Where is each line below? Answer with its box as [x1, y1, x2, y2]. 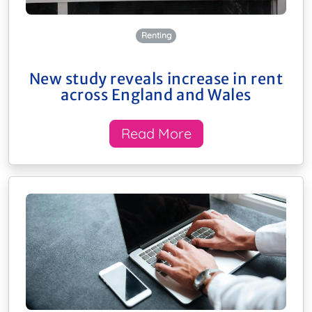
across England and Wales [60, 85, 252, 104]
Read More [120, 124, 192, 142]
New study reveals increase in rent [29, 69, 283, 88]
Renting [141, 30, 171, 41]
